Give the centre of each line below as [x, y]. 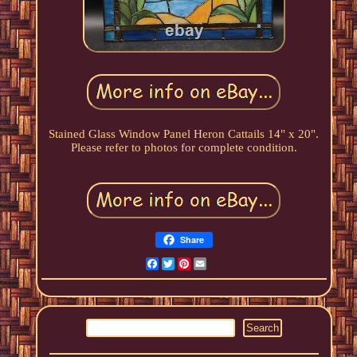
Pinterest [213, 264]
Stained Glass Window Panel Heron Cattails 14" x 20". [184, 134]
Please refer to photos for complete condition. [184, 148]
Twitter [193, 264]
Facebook [183, 264]
